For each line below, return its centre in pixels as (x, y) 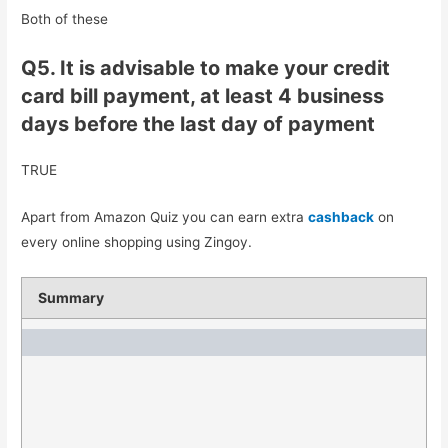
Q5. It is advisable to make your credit (206, 67)
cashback (341, 216)
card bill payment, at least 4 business (203, 95)
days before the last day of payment (198, 123)
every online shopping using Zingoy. (137, 241)
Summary (71, 297)
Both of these (65, 19)
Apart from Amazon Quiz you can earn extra (165, 216)
